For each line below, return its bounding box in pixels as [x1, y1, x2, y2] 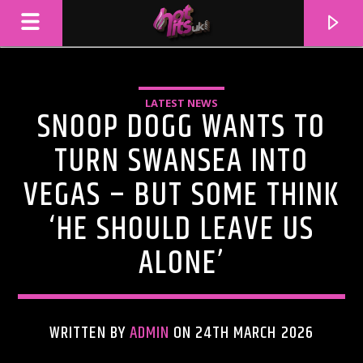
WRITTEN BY [49, 320, 130, 346]
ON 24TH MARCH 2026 [169, 320, 314, 346]
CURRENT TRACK [18, 296, 92, 314]
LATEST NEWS [144, 96, 218, 110]
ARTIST [18, 339, 55, 360]
